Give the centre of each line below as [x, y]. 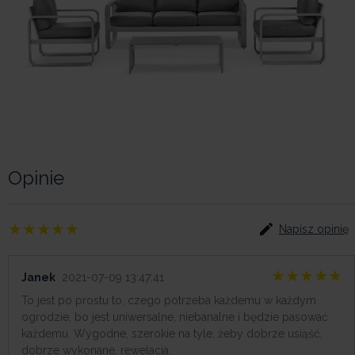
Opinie [36, 177]
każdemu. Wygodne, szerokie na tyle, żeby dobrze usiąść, [172, 333]
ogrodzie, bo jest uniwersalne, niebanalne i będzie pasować [175, 317]
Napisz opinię [314, 229]
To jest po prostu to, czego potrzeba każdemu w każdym [169, 300]
